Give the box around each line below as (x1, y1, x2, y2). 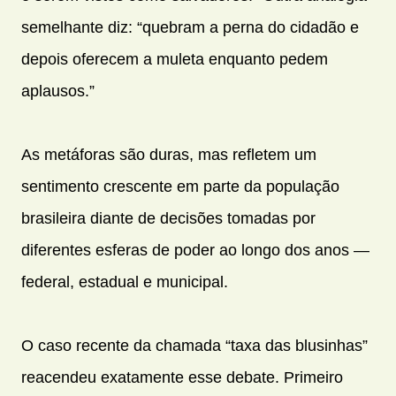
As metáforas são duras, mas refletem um (21, 145, 316, 164)
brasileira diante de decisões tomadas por (21, 209, 316, 227)
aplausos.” (21, 81, 95, 100)
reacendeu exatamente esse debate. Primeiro (21, 368, 343, 386)
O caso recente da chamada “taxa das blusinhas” (21, 336, 368, 354)
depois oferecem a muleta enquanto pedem (21, 49, 328, 68)
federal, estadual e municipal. (21, 272, 228, 291)
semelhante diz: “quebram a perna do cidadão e (21, 18, 359, 36)
